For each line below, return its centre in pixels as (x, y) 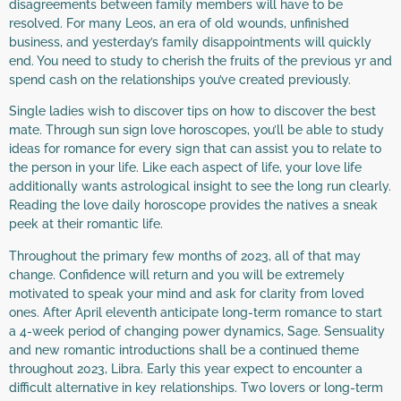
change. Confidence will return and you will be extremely (177, 274)
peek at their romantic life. (86, 224)
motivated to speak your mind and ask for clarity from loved (187, 293)
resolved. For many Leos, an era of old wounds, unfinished (179, 23)
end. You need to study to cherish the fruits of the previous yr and (200, 61)
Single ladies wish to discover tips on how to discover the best (192, 111)
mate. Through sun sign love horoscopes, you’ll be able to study (196, 130)
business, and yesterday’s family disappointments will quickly (190, 42)
